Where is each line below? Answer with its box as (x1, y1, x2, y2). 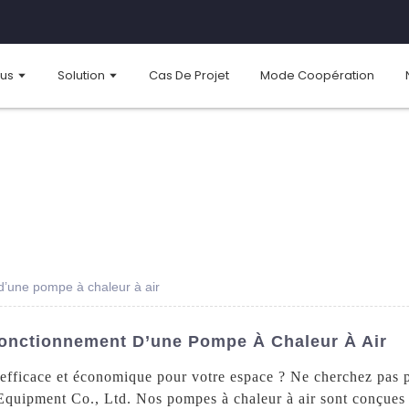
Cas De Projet (149, 66, 229, 84)
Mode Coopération (260, 66, 374, 84)
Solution (57, 66, 105, 84)
